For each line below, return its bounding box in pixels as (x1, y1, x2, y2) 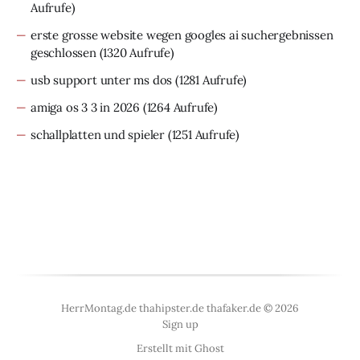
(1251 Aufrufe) (165, 127, 240, 142)
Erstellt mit (136, 342, 194, 355)
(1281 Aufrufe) (172, 72, 247, 88)
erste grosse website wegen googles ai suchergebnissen (31, 27, 333, 43)
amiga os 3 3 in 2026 (31, 100, 141, 115)
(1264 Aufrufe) (140, 100, 219, 115)
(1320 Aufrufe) (96, 45, 174, 60)
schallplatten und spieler (31, 127, 166, 142)
